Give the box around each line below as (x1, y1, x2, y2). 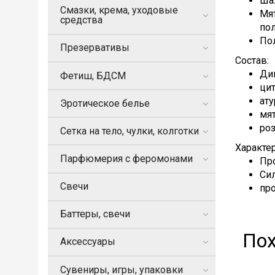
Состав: (235, 54, 269, 66)
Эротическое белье (60, 97, 150, 109)
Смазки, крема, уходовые (60, 4, 178, 17)
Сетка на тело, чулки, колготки (60, 125, 199, 137)
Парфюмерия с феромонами (60, 152, 193, 165)
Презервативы (60, 42, 130, 54)
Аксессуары (60, 236, 115, 248)
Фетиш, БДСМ (60, 69, 126, 82)
